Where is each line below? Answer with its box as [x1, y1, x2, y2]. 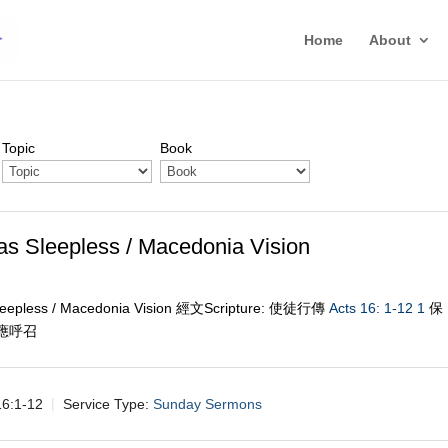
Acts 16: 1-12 [329, 300, 414, 316]
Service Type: [63, 395, 150, 412]
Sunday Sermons [153, 395, 263, 412]
